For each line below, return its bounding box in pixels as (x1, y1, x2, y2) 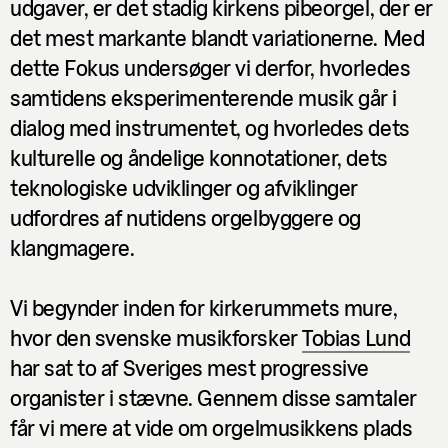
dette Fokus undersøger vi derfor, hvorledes (10, 52, 411, 81)
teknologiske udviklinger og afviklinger (10, 172, 358, 201)
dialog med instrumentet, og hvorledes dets (10, 112, 410, 141)
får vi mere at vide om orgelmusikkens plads (10, 412, 413, 441)
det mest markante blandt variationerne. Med (10, 22, 425, 51)
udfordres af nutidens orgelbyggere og (10, 202, 361, 231)
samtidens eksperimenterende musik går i (10, 82, 397, 111)
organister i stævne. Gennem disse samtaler (10, 382, 417, 411)
